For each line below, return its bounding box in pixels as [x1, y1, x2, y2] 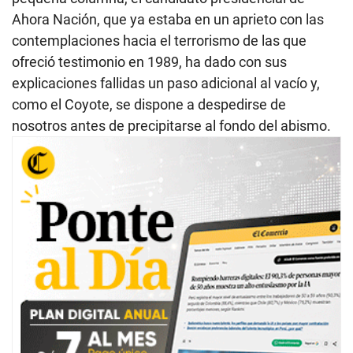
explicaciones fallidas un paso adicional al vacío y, [12, 75, 320, 92]
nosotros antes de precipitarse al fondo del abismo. [12, 117, 331, 135]
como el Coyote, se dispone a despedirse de [12, 96, 286, 113]
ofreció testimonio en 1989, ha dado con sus [12, 54, 287, 71]
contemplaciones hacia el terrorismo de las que [12, 32, 307, 50]
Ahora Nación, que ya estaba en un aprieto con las [12, 11, 324, 28]
